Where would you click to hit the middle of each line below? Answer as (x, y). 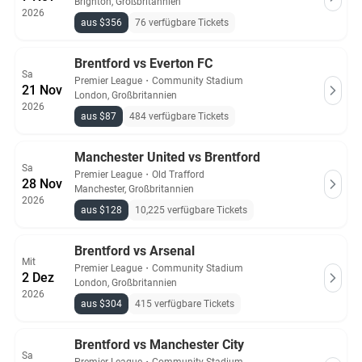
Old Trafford (178, 175)
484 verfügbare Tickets (179, 116)
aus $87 (99, 116)
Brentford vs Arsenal (135, 251)
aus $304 (101, 304)
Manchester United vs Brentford (167, 157)
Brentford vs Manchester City (159, 345)
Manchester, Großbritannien (134, 189)
